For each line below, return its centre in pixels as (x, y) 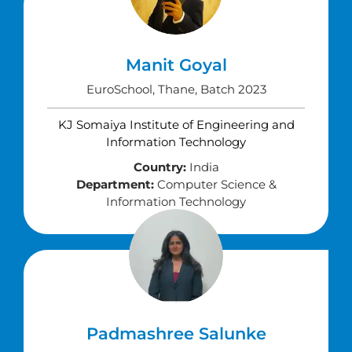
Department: (115, 184)
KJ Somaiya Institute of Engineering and (176, 125)
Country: (159, 167)
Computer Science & (215, 184)
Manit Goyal (176, 65)
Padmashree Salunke (176, 334)
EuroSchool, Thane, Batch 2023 (176, 89)
